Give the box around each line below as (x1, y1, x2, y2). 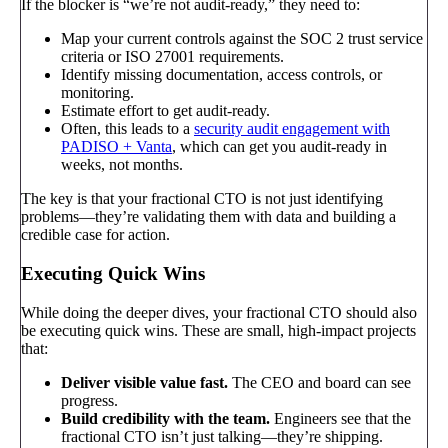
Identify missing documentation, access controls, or (61, 66, 382, 84)
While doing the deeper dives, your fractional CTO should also (21, 303, 417, 321)
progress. (61, 391, 118, 409)
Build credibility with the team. (61, 409, 270, 427)
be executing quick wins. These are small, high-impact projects (21, 321, 416, 339)
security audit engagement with (194, 120, 390, 138)
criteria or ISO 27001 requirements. (61, 48, 284, 66)
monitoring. (61, 84, 134, 102)
